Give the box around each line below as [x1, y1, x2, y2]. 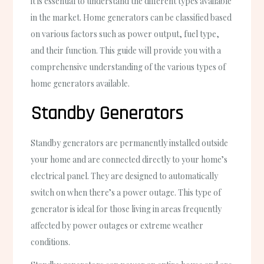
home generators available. [31, 77, 130, 89]
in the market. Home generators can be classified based [31, 11, 232, 23]
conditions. [31, 236, 71, 247]
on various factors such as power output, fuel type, [31, 28, 220, 39]
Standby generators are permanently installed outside [31, 137, 229, 148]
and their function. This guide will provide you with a [31, 44, 222, 56]
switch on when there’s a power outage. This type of [31, 186, 222, 198]
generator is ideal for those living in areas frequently [31, 203, 222, 214]
